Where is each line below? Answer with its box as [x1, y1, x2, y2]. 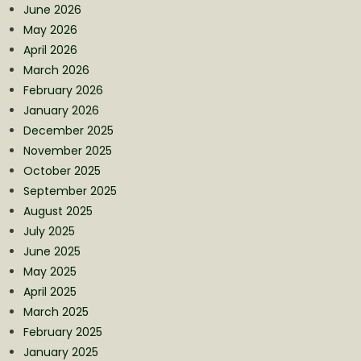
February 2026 [23, 82, 103, 99]
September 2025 [23, 183, 117, 200]
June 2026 [23, 2, 81, 19]
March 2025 [23, 304, 89, 321]
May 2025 [23, 263, 77, 280]
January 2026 [23, 102, 99, 119]
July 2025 [23, 223, 75, 240]
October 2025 [23, 163, 101, 180]
